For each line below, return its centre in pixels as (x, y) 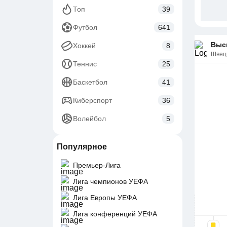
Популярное (82, 147)
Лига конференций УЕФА (115, 214)
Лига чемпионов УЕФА (110, 181)
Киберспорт (92, 100)
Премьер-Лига (97, 165)
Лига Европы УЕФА (105, 198)
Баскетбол (90, 82)
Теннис (85, 64)
